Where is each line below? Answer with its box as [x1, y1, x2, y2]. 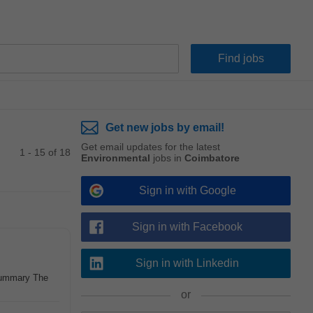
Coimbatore [184, 152, 240, 163]
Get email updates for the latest [81, 141, 220, 152]
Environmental [81, 152, 150, 163]
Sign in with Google [138, 184, 236, 196]
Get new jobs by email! [105, 122, 224, 133]
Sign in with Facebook [132, 221, 242, 233]
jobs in [150, 152, 184, 163]
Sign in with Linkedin [136, 257, 239, 269]
